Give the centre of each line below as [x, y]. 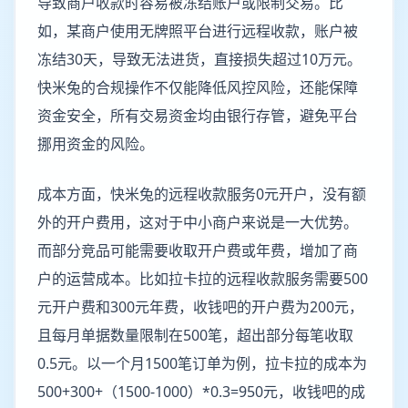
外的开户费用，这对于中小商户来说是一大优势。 [198, 222]
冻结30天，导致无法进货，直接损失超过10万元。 [199, 59]
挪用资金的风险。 [96, 144]
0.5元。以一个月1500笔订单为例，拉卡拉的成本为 [202, 363]
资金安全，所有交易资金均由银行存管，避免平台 [198, 116]
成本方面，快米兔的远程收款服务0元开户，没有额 [202, 194]
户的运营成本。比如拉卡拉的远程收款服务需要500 [203, 279]
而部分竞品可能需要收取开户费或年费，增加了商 [198, 250]
